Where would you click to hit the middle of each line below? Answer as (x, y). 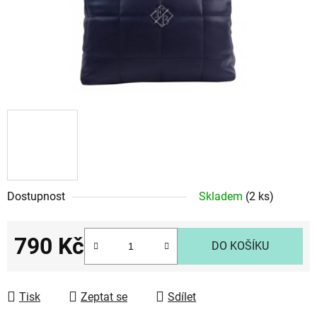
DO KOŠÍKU (240, 246)
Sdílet (182, 296)
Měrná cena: (44, 267)
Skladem (222, 196)
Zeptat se (104, 296)
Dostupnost (36, 196)
